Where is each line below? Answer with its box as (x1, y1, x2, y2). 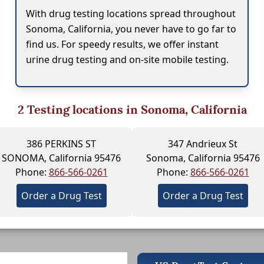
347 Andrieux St (168, 137, 237, 150)
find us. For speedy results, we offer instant (26, 37, 219, 51)
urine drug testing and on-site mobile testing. (26, 52, 229, 66)
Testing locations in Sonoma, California (24, 101, 247, 117)
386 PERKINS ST (27, 137, 96, 150)
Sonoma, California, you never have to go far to (26, 22, 237, 35)
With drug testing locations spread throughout (26, 6, 236, 20)
